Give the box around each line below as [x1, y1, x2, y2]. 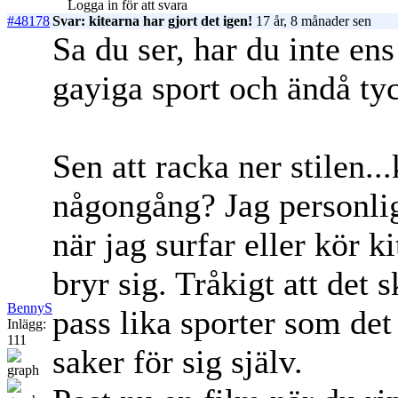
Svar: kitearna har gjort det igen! [52, 13, 252, 29]
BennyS [7, 300, 52, 316]
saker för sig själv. [52, 343, 303, 381]
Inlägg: [7, 316, 46, 332]
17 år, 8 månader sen [252, 13, 371, 29]
